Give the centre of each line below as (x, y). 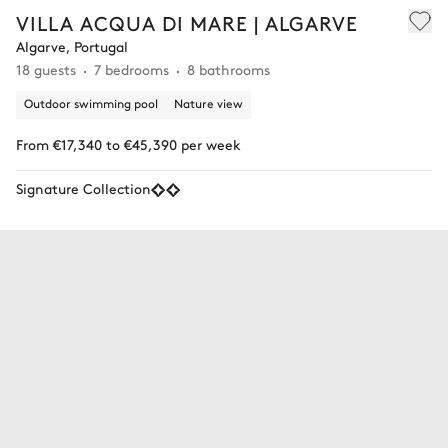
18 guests (46, 69)
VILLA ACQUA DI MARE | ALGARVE (187, 23)
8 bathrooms (228, 69)
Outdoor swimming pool (91, 103)
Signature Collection (83, 188)
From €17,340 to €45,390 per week (128, 144)
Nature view (208, 103)
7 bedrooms (131, 69)
